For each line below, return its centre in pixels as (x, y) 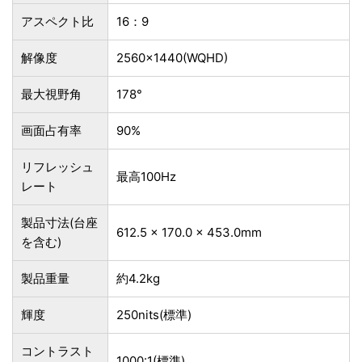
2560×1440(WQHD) (172, 58)
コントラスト (57, 351)
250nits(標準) (154, 315)
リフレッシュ (57, 167)
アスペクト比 (57, 22)
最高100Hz (146, 177)
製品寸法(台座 (59, 223)
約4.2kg (138, 279)
